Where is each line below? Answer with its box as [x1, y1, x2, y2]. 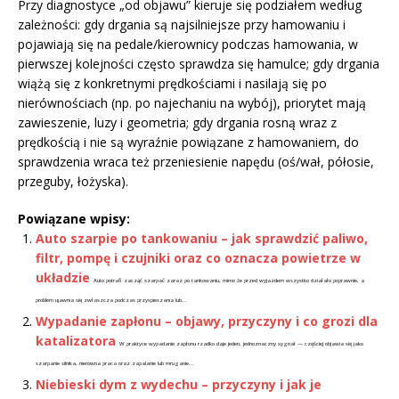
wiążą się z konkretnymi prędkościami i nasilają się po [18, 74, 327, 92]
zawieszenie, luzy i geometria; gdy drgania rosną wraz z [18, 113, 337, 131]
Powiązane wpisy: [18, 209, 130, 227]
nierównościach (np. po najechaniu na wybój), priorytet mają [18, 94, 366, 111]
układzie [36, 268, 90, 286]
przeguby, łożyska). [18, 172, 128, 190]
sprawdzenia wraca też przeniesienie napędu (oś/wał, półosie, [18, 152, 374, 170]
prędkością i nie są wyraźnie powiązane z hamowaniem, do [18, 133, 359, 151]
